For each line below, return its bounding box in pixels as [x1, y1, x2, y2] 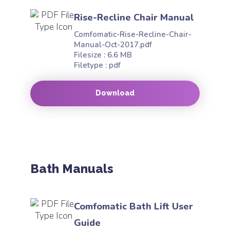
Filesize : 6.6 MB [74, 50, 132, 60]
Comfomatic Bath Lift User [74, 200, 193, 213]
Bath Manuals [30, 161, 113, 176]
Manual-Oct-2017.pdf [74, 40, 152, 50]
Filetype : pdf [74, 60, 121, 70]
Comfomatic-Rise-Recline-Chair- [74, 29, 191, 40]
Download [95, 89, 135, 97]
